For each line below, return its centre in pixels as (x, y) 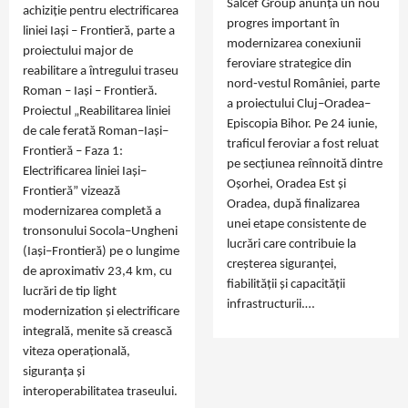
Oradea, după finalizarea (293, 204)
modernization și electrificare (101, 311)
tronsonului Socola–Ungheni (100, 231)
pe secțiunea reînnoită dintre (305, 164)
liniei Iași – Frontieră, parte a (99, 31)
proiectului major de (78, 51)
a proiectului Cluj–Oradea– (299, 104)
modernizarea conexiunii (294, 44)
